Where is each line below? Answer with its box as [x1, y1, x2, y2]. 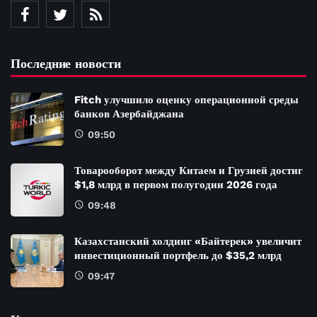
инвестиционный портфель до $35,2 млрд [74, 248, 282, 262]
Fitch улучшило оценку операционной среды [74, 93, 299, 106]
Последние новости [11, 55, 121, 71]
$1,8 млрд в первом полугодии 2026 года [74, 178, 277, 191]
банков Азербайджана [74, 107, 184, 120]
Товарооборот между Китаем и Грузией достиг [74, 163, 303, 177]
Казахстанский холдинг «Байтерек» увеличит [74, 234, 301, 248]
